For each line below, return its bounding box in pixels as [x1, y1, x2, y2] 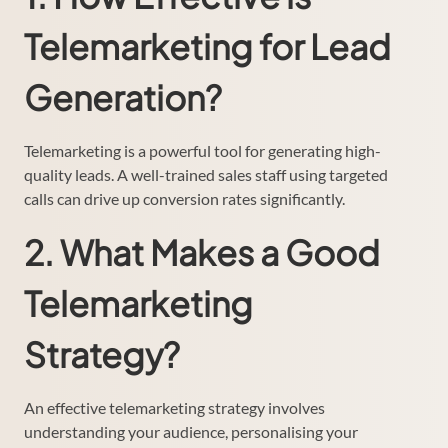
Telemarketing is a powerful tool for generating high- [24, 140, 381, 160]
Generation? [24, 75, 222, 119]
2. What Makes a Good [24, 230, 380, 274]
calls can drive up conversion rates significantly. [24, 188, 345, 208]
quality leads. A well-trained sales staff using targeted [24, 164, 388, 184]
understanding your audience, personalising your [24, 421, 358, 441]
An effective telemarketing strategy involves [24, 397, 325, 417]
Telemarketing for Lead [24, 24, 391, 68]
